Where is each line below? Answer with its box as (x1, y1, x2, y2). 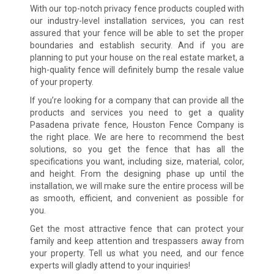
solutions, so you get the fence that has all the (29, 144, 245, 155)
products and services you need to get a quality (29, 108, 245, 118)
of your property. (29, 77, 94, 87)
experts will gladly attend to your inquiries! (29, 261, 190, 271)
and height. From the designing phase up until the (29, 169, 245, 179)
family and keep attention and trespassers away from (29, 236, 245, 246)
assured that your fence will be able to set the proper (29, 28, 245, 39)
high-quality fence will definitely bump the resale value (29, 65, 245, 75)
